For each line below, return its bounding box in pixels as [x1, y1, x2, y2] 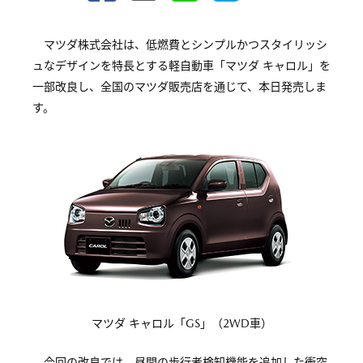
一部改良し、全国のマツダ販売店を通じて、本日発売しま [32, 80, 327, 93]
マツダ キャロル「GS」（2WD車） [91, 317, 272, 330]
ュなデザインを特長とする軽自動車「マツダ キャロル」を [32, 59, 331, 72]
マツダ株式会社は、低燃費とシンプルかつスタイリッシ [44, 38, 327, 51]
